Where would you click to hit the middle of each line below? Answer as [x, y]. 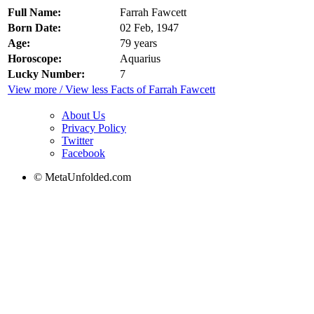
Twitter [77, 141]
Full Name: [34, 13]
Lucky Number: [46, 74]
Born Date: [34, 28]
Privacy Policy [94, 128]
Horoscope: [35, 59]
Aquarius [140, 59]
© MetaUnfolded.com [82, 177]
